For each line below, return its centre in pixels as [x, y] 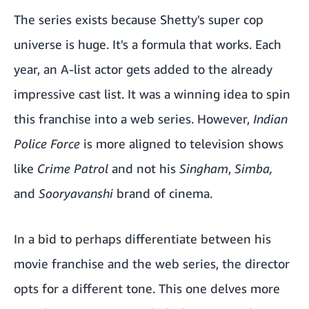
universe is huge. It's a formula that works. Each [148, 44]
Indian [270, 119]
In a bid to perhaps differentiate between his [142, 239]
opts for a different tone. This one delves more [147, 289]
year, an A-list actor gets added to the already [143, 69]
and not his [144, 169]
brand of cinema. [163, 193]
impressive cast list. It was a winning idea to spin [152, 94]
